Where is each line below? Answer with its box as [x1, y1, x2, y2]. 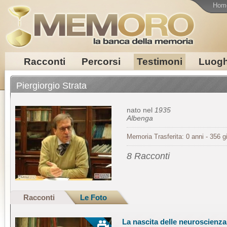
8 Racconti [127, 151, 170, 161]
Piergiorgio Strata [16, 81, 87, 91]
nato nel [127, 106, 155, 114]
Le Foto [80, 193, 107, 202]
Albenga [127, 114, 153, 122]
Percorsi [81, 56, 121, 67]
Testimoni [136, 56, 182, 67]
